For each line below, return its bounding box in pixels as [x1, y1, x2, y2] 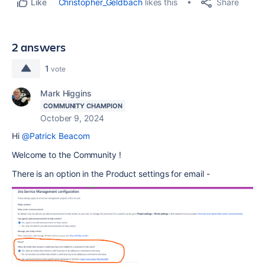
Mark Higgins [40, 88, 92, 99]
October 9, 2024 [40, 113, 104, 124]
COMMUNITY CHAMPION [43, 102, 122, 111]
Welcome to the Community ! [12, 150, 121, 160]
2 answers [12, 39, 66, 56]
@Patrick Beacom [21, 131, 90, 141]
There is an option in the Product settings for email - [12, 169, 210, 179]
